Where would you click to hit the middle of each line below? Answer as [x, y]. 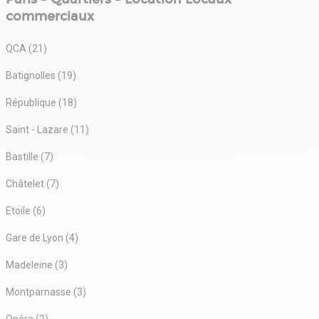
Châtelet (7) [32, 183]
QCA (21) [26, 48]
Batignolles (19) [41, 75]
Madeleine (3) [37, 265]
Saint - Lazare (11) [47, 129]
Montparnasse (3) [46, 292]
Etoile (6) [26, 210]
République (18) [41, 102]
